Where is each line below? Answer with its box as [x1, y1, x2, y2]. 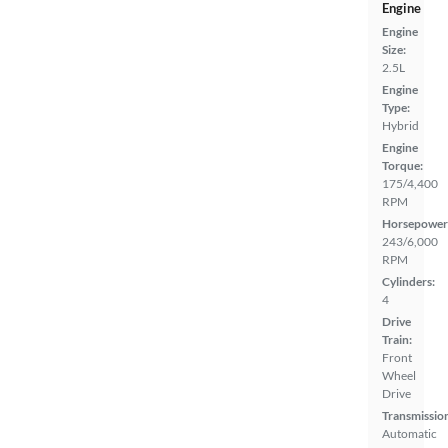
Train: [382, 332, 412, 347]
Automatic [382, 426, 437, 441]
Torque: [382, 158, 423, 173]
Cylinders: [382, 274, 435, 289]
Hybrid [382, 118, 419, 133]
